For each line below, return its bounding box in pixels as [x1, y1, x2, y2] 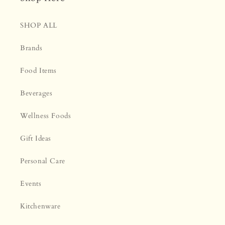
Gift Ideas [20, 134, 51, 144]
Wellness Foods [20, 111, 71, 121]
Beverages [20, 88, 53, 98]
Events [20, 179, 42, 189]
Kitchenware [20, 201, 61, 211]
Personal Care [20, 156, 65, 166]
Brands [20, 43, 43, 53]
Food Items [20, 66, 57, 76]
